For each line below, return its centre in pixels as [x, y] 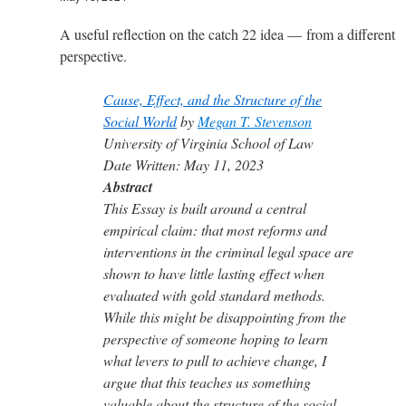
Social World [140, 121]
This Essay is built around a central [205, 208]
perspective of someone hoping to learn [216, 338]
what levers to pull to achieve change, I [215, 360]
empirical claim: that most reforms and [215, 229]
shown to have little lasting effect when [214, 273]
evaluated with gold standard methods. [214, 295]
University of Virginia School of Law [208, 142]
